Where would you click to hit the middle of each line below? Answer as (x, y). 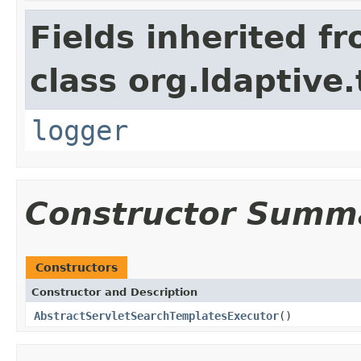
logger (80, 130)
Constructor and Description (114, 292)
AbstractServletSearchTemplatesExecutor (156, 315)
